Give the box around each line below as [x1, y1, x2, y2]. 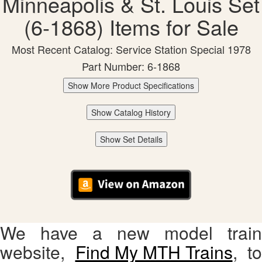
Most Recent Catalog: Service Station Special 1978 [11, 42, 251, 57]
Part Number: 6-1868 [82, 58, 180, 74]
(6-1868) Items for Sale [23, 12, 239, 42]
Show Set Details [99, 133, 163, 146]
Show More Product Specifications [68, 80, 194, 92]
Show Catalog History [91, 106, 171, 119]
